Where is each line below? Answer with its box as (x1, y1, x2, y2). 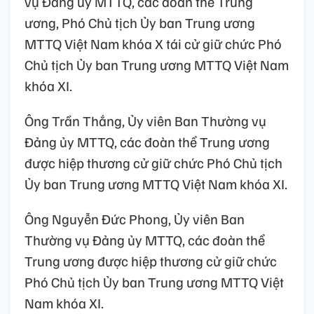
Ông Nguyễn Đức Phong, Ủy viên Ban (25, 210, 245, 228)
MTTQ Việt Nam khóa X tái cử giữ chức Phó (25, 34, 282, 53)
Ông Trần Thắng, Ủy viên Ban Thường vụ (25, 111, 266, 130)
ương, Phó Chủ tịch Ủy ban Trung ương (25, 13, 255, 32)
